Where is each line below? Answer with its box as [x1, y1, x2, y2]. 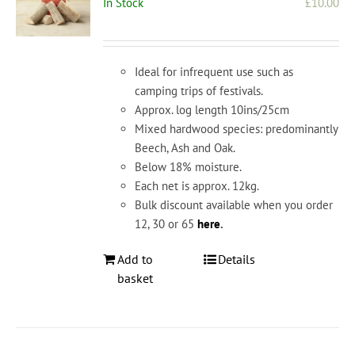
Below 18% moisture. [135, 159, 242, 175]
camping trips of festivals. [135, 83, 264, 99]
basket [117, 270, 154, 287]
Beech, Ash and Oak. [135, 140, 236, 156]
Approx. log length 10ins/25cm [135, 102, 290, 118]
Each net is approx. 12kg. [135, 178, 260, 194]
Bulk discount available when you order [135, 197, 334, 213]
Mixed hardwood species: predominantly [135, 121, 338, 137]
